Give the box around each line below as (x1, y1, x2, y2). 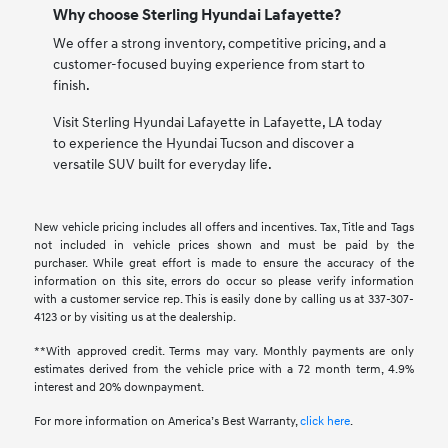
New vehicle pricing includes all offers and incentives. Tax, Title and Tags (34, 220, 414, 236)
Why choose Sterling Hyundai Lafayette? (52, 5, 341, 26)
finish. (52, 77, 90, 95)
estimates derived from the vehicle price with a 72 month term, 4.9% (34, 362, 414, 378)
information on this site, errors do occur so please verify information (34, 274, 414, 290)
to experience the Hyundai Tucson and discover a (52, 135, 354, 153)
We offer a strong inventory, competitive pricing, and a (52, 35, 386, 53)
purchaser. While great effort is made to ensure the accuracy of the (34, 256, 414, 272)
